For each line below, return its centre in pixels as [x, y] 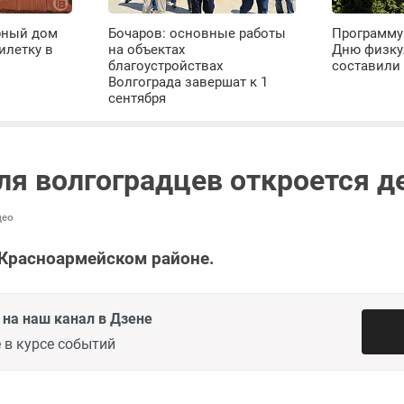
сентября [138, 98]
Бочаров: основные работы [197, 33]
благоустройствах [166, 65]
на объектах [147, 49]
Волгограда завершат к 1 [188, 82]
